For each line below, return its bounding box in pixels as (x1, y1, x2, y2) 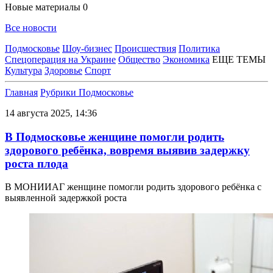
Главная (5, 87, 38, 97)
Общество (118, 54, 160, 65)
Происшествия (115, 43, 176, 54)
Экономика (163, 54, 210, 65)
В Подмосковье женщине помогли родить (5, 130, 224, 143)
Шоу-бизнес (62, 43, 112, 54)
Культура (5, 65, 42, 76)
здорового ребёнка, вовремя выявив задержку (5, 143, 250, 157)
